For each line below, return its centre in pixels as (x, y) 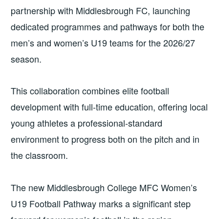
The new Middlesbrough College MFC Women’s (104, 187)
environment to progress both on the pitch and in (105, 139)
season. (26, 58)
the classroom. (40, 155)
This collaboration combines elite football (90, 91)
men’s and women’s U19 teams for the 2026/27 (103, 42)
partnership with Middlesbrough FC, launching (101, 10)
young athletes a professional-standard (87, 123)
